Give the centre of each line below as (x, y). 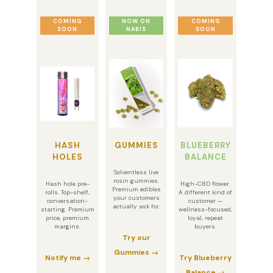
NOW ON (136, 21)
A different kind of (205, 192)
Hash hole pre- (67, 184)
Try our (136, 238)
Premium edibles (136, 189)
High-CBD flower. (205, 184)
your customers (136, 198)
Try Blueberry (205, 258)
